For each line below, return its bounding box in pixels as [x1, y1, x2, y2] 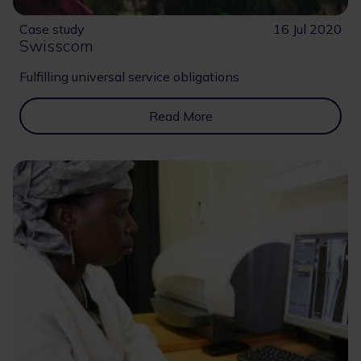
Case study [19, 20, 85, 37]
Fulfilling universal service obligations [19, 68, 239, 85]
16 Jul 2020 [273, 20, 342, 37]
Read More [148, 107, 213, 124]
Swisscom [19, 35, 93, 56]
